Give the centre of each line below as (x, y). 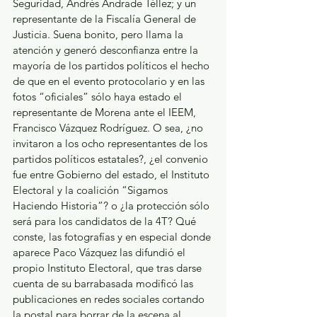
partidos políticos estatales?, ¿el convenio (112, 158)
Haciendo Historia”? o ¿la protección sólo (113, 205)
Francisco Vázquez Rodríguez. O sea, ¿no (109, 127)
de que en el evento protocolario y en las (110, 81)
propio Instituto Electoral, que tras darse (109, 267)
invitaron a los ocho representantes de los (111, 143)
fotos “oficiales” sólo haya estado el (99, 96)
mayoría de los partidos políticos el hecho (113, 65)
